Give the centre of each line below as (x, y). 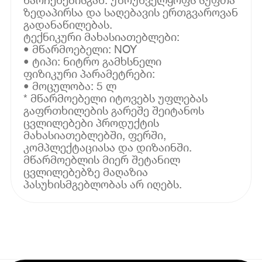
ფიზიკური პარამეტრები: (89, 73)
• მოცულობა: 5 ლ (70, 85)
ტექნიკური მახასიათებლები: (102, 36)
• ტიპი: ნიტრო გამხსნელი (93, 61)
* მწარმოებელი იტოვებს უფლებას (116, 98)
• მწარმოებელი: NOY (80, 49)
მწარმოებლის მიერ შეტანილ (102, 159)
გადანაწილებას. (68, 24)
